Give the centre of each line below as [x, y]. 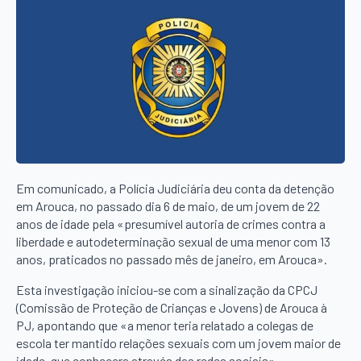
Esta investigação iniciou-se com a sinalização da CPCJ [167, 289]
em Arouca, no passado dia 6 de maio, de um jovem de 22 [168, 205]
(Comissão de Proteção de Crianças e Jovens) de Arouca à [172, 307]
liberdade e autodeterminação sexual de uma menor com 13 [173, 241]
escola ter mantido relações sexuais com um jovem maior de [178, 342]
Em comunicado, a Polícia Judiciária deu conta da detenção [175, 188]
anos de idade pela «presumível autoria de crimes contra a [171, 223]
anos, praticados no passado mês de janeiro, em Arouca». [172, 259]
